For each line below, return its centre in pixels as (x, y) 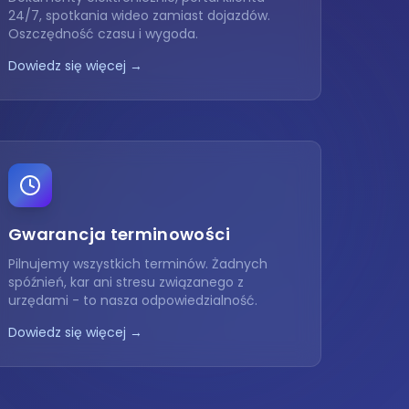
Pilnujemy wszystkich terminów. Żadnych (138, 264)
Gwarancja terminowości (119, 234)
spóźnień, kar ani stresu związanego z (126, 282)
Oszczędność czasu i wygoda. (103, 34)
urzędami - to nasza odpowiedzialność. (133, 300)
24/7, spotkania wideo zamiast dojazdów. (139, 16)
